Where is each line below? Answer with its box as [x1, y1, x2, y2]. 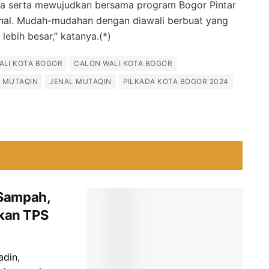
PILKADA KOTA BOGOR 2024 [122, 76, 229, 86]
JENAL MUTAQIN [49, 76, 112, 86]
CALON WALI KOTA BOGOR [74, 58, 173, 68]
